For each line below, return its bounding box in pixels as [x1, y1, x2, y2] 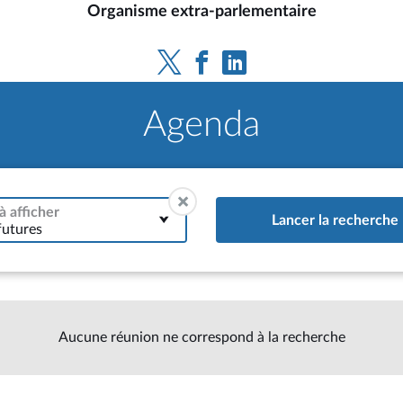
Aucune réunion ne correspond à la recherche [58, 330, 345, 345]
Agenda [143, 106, 260, 143]
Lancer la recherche [271, 212, 399, 228]
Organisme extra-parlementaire [86, 4, 317, 19]
